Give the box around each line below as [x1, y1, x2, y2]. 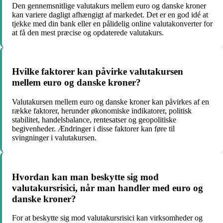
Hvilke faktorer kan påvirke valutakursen [12, 66, 183, 77]
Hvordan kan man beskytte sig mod [12, 171, 159, 182]
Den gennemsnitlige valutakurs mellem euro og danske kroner [12, 1, 206, 10]
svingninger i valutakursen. [12, 133, 97, 142]
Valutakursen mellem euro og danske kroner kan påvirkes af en [12, 97, 209, 106]
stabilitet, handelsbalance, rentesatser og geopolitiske [12, 115, 176, 124]
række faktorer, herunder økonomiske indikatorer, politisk [12, 106, 192, 115]
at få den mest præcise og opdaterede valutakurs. [12, 28, 164, 37]
